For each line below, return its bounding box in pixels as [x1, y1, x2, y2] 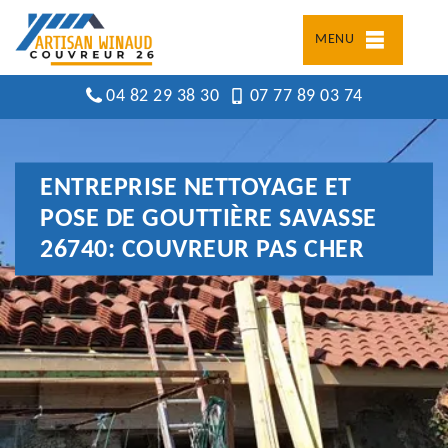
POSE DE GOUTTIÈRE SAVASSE [40, 205, 377, 233]
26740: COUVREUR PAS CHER [40, 236, 364, 264]
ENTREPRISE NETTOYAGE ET [40, 174, 352, 202]
